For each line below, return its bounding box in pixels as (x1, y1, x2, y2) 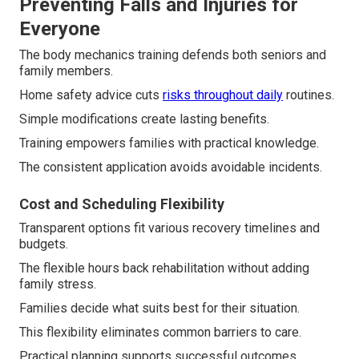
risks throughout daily (163, 87, 283, 103)
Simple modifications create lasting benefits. (19, 111, 269, 127)
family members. (19, 63, 113, 79)
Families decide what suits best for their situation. (19, 301, 300, 317)
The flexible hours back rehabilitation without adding (19, 260, 309, 276)
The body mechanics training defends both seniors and (19, 47, 326, 63)
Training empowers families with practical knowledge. (19, 135, 319, 151)
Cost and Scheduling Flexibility (19, 196, 224, 213)
